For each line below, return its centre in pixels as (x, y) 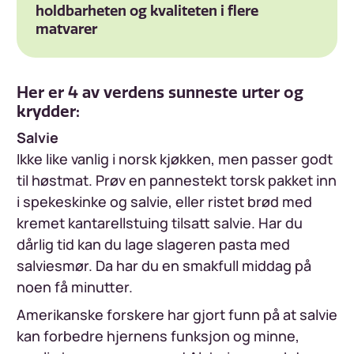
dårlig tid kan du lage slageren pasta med (153, 244)
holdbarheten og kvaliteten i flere (147, 11)
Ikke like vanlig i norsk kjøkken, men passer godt (175, 159)
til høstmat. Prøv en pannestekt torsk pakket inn (177, 180)
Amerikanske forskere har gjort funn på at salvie (177, 314)
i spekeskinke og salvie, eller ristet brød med (164, 201)
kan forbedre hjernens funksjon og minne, (158, 336)
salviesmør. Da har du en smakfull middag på (164, 265)
